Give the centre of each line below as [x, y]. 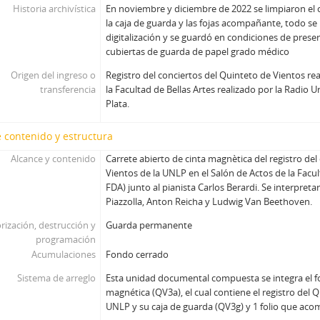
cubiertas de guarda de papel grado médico [198, 51]
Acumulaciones [63, 254]
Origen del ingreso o [53, 75]
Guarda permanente [149, 225]
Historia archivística [54, 9]
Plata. [118, 104]
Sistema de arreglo [56, 278]
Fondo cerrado [137, 254]
